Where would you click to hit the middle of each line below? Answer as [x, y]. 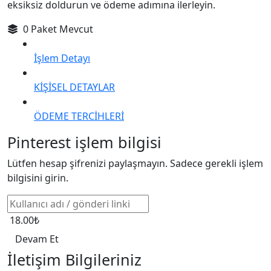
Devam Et [38, 239]
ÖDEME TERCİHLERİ [79, 116]
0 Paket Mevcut [57, 29]
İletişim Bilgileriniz [74, 259]
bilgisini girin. [38, 178]
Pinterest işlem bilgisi [84, 142]
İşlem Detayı [62, 58]
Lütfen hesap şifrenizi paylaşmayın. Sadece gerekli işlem [135, 163]
